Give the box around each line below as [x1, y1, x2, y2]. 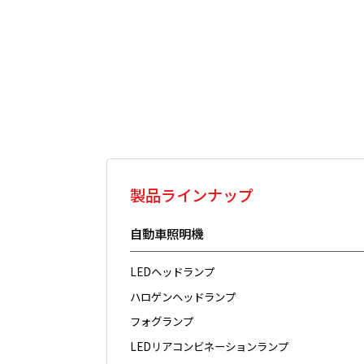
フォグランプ [130, 313, 194, 330]
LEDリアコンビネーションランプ [130, 337, 289, 354]
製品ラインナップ [130, 184, 254, 207]
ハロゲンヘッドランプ [130, 288, 236, 305]
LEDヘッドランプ [130, 263, 215, 280]
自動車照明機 [130, 224, 204, 243]
